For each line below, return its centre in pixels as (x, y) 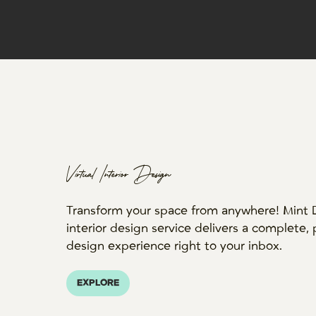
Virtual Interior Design (118, 176)
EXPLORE (98, 283)
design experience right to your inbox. (174, 247)
